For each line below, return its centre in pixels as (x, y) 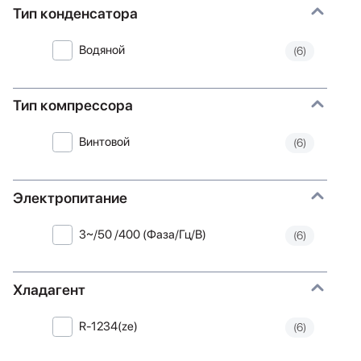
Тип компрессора (73, 106)
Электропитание (70, 197)
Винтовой (105, 142)
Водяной (102, 50)
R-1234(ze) (109, 327)
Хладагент (49, 289)
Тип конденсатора (75, 13)
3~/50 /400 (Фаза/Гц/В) (143, 234)
